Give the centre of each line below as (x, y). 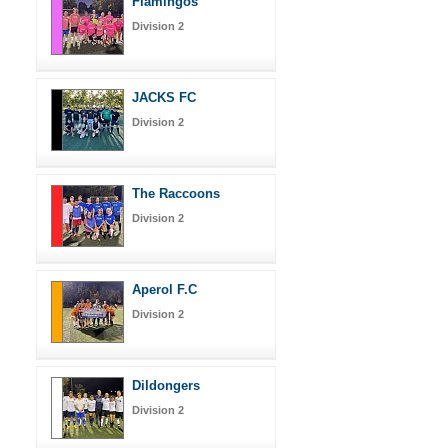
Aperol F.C (164, 289)
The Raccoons (176, 193)
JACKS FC (164, 97)
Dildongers (166, 385)
